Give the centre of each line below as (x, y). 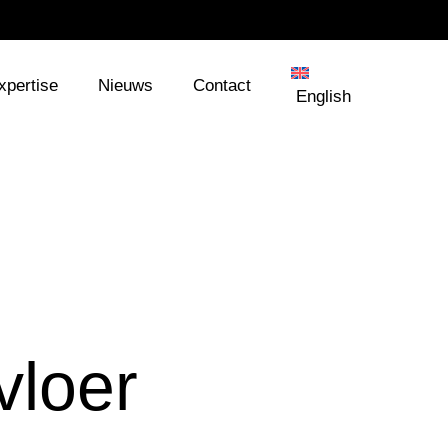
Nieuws (125, 85)
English (323, 96)
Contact (221, 85)
